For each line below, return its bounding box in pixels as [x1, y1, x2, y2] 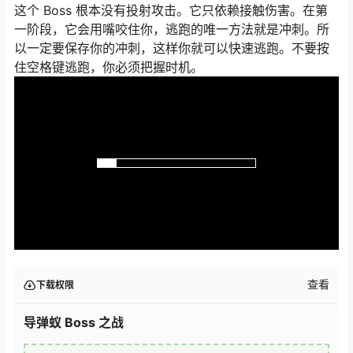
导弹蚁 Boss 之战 [24, 314, 124, 330]
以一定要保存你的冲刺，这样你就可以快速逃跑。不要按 [14, 40, 329, 56]
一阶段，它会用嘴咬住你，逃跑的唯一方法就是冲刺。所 [14, 21, 329, 37]
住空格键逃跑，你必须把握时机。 [14, 59, 203, 75]
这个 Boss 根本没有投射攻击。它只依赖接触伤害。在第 [14, 2, 328, 18]
